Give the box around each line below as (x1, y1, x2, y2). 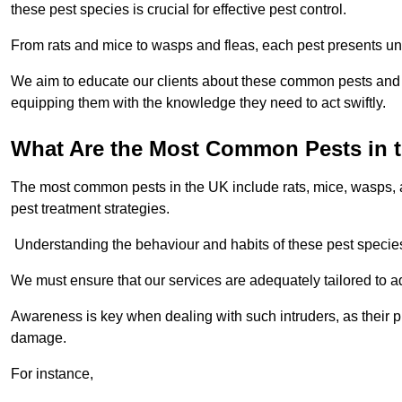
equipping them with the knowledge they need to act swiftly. (11, 95, 386, 111)
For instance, (11, 366, 93, 382)
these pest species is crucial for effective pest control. (11, 2, 346, 18)
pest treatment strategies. (11, 201, 170, 217)
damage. (11, 330, 66, 346)
